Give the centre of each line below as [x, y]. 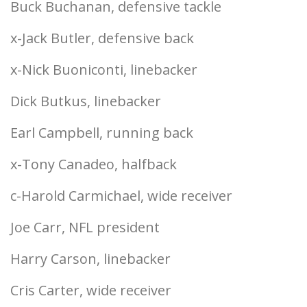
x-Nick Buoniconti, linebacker [104, 70]
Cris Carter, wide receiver [91, 290]
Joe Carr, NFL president [85, 227]
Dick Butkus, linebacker [86, 101]
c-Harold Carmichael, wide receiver [121, 196]
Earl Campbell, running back [102, 133]
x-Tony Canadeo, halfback [94, 164]
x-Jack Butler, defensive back [102, 38]
